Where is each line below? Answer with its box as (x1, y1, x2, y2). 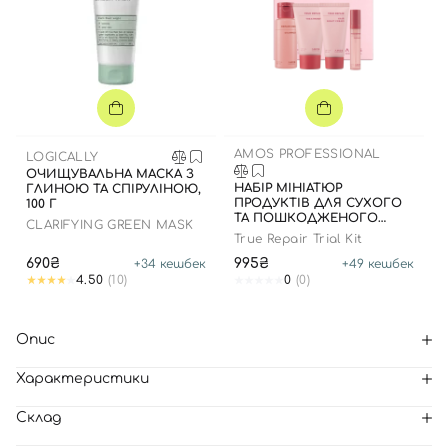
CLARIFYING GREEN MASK (26, 218, 194, 232)
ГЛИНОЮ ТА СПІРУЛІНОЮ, (26, 182, 201, 196)
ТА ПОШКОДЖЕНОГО (234, 211, 378, 225)
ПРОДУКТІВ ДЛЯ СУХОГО (234, 196, 402, 210)
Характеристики (16, 371, 149, 386)
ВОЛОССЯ (234, 226, 301, 240)
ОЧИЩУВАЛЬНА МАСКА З (26, 167, 194, 181)
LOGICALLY (26, 150, 99, 164)
